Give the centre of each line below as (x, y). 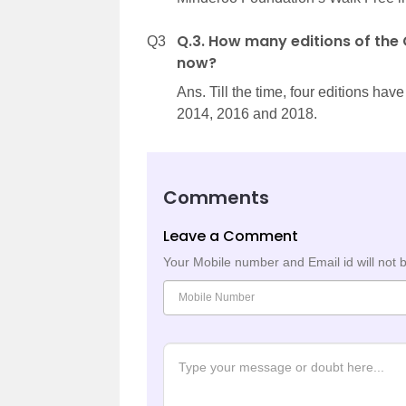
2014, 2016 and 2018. (247, 114)
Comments (216, 198)
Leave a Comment (231, 237)
